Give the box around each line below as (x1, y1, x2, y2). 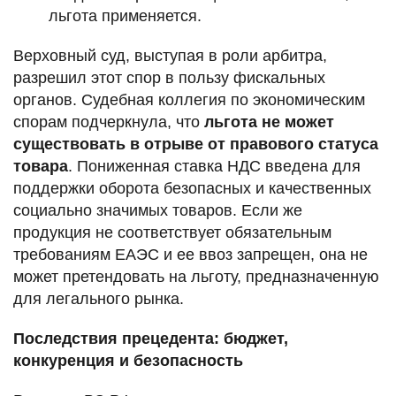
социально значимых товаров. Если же (13, 202, 302, 220)
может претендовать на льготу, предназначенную (13, 268, 379, 286)
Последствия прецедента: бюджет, (13, 330, 288, 348)
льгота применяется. (49, 7, 202, 26)
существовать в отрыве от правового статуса (13, 135, 378, 154)
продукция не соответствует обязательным (13, 224, 331, 242)
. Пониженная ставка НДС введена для (68, 157, 361, 176)
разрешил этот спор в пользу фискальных (13, 69, 325, 88)
